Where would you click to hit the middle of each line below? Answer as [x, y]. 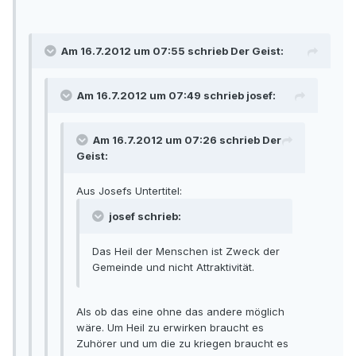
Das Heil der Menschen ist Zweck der [186, 252]
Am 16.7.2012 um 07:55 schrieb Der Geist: [172, 51]
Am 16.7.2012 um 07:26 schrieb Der [187, 140]
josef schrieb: [144, 217]
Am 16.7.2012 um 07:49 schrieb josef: [176, 96]
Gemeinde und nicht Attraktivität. [173, 267]
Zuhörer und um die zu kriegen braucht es [182, 344]
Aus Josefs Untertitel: [129, 191]
